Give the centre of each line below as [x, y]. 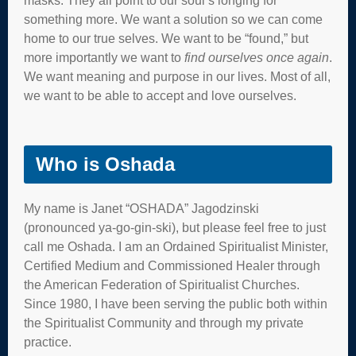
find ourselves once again [257, 58]
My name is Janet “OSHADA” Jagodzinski [141, 209]
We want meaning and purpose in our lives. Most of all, [177, 77]
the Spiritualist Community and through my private [164, 323]
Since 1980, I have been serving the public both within [176, 304]
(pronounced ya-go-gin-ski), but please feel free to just [175, 228]
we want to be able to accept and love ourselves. [160, 96]
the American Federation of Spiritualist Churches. [162, 285]
